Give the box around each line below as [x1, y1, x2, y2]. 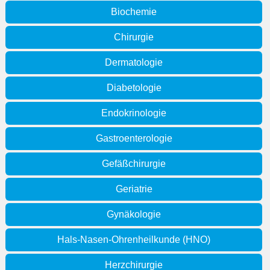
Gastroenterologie [95, 133, 172, 144]
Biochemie [111, 7, 157, 17]
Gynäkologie [107, 209, 161, 220]
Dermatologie [105, 57, 163, 68]
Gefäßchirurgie [102, 159, 166, 169]
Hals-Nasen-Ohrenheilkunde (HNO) [57, 234, 210, 245]
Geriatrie [115, 184, 152, 195]
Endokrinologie [101, 108, 166, 119]
